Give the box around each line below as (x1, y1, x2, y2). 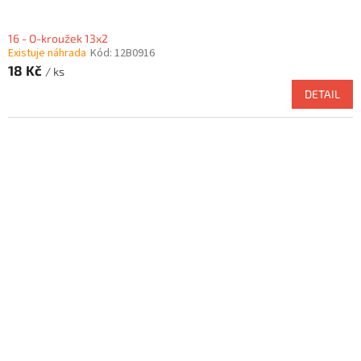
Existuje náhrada (8, 45, 86, 62)
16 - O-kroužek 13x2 (8, 31, 108, 46)
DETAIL (305, 87, 340, 102)
